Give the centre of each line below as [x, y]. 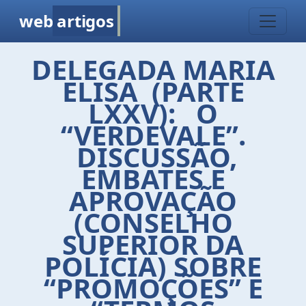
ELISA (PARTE [153, 91]
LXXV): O [153, 113]
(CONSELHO [153, 222]
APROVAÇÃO [153, 200]
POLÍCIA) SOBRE [153, 266]
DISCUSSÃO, [153, 157]
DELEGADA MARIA [153, 69]
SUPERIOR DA [153, 244]
